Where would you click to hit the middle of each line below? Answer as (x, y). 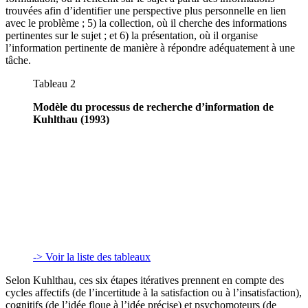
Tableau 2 (54, 83)
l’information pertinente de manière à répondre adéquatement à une (150, 47)
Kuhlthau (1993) (71, 119)
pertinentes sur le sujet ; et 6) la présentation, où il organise (132, 35)
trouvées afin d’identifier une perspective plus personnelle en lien (146, 10)
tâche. (18, 60)
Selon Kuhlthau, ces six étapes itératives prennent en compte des (145, 280)
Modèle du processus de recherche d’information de (153, 107)
